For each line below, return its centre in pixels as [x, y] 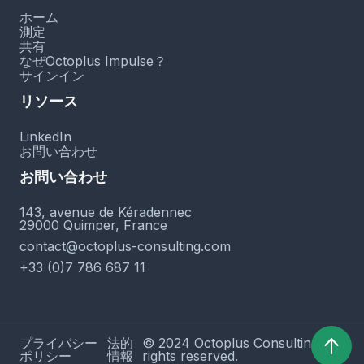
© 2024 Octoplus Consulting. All [243, 343]
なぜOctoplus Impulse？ [93, 61]
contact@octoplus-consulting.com [125, 247]
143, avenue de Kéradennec [106, 212]
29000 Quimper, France [93, 225]
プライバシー [58, 343]
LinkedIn [45, 137]
